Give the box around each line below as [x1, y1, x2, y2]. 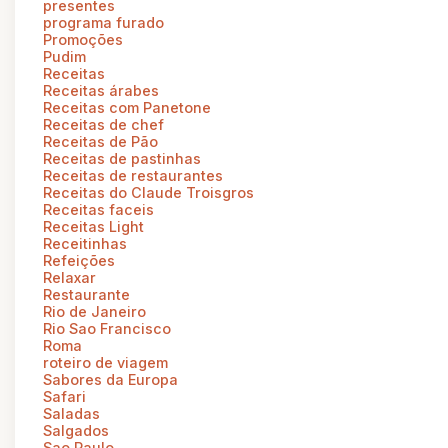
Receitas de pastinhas [43, 149, 201, 167]
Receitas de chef [43, 115, 164, 133]
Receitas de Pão [43, 132, 158, 150]
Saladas [43, 404, 100, 422]
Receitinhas [43, 234, 127, 252]
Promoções [43, 30, 123, 48]
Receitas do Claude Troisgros [43, 183, 254, 201]
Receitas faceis [43, 200, 154, 218]
